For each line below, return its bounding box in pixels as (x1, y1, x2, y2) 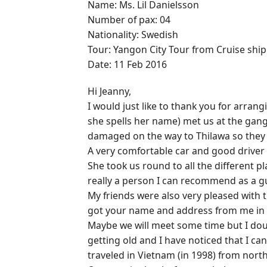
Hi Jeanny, (88, 85, 131, 98)
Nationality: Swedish (88, 27, 178, 41)
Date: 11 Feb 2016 (88, 57, 167, 71)
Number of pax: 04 (88, 13, 170, 26)
